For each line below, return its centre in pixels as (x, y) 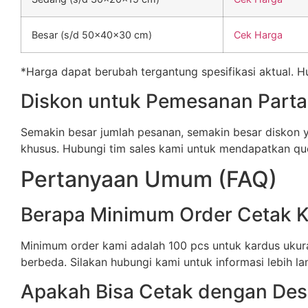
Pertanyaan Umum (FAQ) (149, 179)
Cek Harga (258, 35)
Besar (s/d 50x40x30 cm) (92, 35)
